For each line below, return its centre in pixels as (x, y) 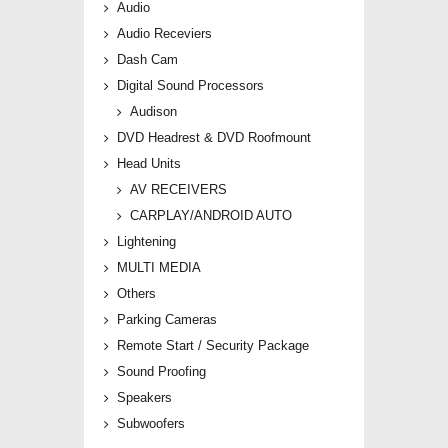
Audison (153, 112)
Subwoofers (151, 424)
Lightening (146, 242)
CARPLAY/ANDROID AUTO (211, 216)
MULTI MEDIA (159, 268)
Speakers (144, 398)
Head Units (149, 164)
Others (136, 294)
